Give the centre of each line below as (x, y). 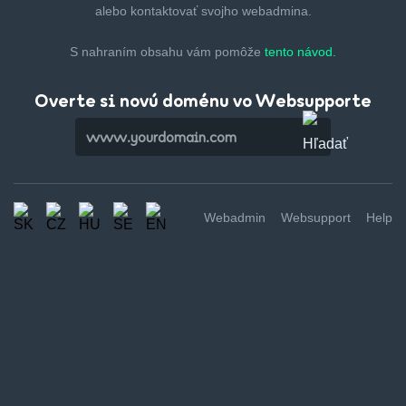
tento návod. (300, 52)
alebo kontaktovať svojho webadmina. (203, 11)
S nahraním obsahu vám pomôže (167, 52)
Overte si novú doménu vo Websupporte (203, 100)
